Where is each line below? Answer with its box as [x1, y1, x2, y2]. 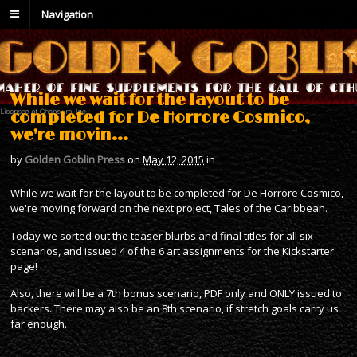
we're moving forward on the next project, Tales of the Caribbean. [10, 201, 328, 216]
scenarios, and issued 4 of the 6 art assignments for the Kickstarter [10, 243, 334, 258]
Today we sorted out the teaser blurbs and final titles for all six [10, 228, 313, 243]
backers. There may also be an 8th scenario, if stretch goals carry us [10, 301, 339, 316]
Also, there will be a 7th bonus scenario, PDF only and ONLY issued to [10, 286, 342, 301]
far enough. [10, 316, 67, 331]
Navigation [41, 6, 93, 22]
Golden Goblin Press [25, 151, 125, 167]
